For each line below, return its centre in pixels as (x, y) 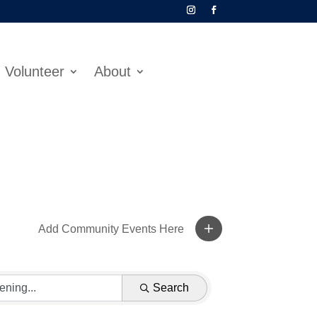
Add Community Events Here (111, 229)
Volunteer (34, 71)
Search (171, 288)
